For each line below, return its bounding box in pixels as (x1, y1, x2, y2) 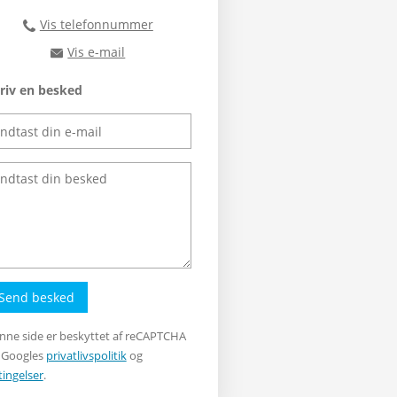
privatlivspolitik (45, 347, 127, 364)
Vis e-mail (67, 43, 126, 61)
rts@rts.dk (103, 52, 165, 70)
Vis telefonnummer (39, 16, 153, 34)
